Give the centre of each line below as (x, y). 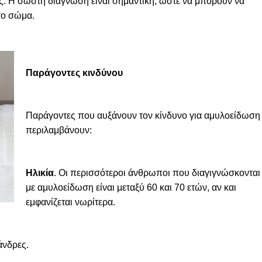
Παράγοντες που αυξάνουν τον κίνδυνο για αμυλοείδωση (143, 116)
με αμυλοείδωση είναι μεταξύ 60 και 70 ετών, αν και (131, 187)
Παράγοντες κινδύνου (74, 73)
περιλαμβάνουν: (59, 130)
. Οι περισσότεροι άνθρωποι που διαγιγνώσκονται (157, 173)
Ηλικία (40, 173)
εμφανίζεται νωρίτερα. (70, 202)
